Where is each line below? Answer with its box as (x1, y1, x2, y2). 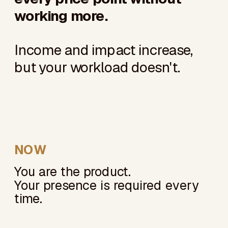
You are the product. (14, 163, 131, 180)
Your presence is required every (14, 177, 199, 193)
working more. (14, 6, 108, 25)
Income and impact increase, (14, 40, 193, 60)
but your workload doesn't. (14, 58, 180, 76)
